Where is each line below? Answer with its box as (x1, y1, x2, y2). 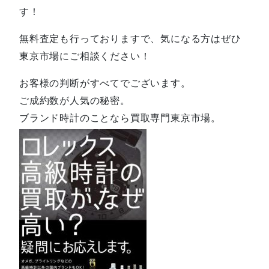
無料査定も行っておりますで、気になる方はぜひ (19, 32, 241, 44)
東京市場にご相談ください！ (19, 49, 151, 62)
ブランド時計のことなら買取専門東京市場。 (19, 111, 221, 124)
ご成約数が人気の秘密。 (19, 94, 130, 106)
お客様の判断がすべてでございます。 (19, 76, 191, 89)
